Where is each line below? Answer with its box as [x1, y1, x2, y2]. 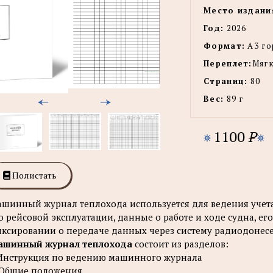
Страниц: [204, 76, 248, 87]
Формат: [204, 40, 246, 51]
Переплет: [204, 58, 252, 69]
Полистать [10, 169, 57, 181]
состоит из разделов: [132, 237, 229, 250]
